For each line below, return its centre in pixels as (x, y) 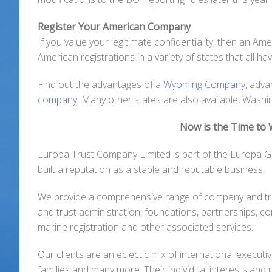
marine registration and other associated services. (145, 227)
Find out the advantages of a (100, 85)
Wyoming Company (204, 85)
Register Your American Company (114, 27)
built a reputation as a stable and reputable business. (151, 170)
